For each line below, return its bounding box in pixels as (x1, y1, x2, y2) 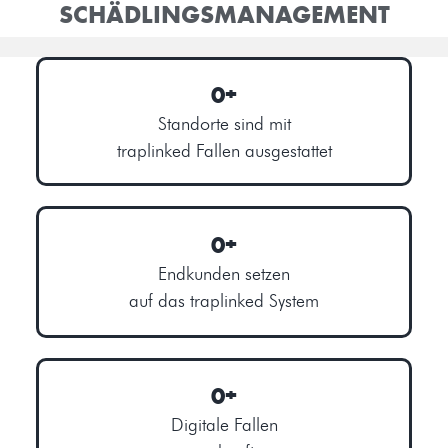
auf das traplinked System (129, 290, 319, 313)
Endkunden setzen (158, 263, 290, 286)
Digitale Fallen (170, 413, 278, 436)
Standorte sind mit (157, 112, 291, 135)
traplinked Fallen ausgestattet (116, 139, 332, 162)
